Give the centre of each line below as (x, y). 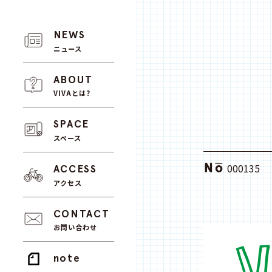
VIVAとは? (72, 93)
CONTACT (81, 213)
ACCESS (75, 169)
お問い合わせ (75, 227)
